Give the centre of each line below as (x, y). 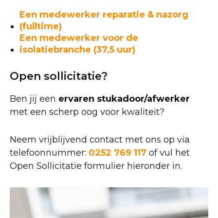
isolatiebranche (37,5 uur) (79, 50)
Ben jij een (34, 99)
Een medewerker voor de (79, 38)
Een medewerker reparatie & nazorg (104, 15)
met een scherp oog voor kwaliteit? (87, 112)
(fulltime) (41, 26)
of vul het (168, 153)
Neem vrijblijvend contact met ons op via (100, 140)
